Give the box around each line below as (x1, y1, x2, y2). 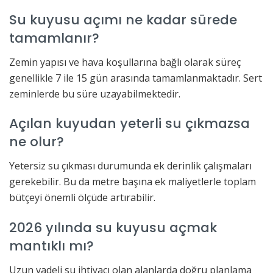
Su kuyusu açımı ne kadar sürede (9, 10, 237, 29)
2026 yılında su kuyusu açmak (9, 218, 217, 237)
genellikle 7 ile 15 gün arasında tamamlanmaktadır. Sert (9, 71, 262, 85)
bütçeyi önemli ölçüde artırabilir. (9, 191, 155, 205)
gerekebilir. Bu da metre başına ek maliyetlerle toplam (9, 175, 256, 189)
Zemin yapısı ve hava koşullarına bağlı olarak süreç (9, 55, 241, 69)
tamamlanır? (9, 28, 99, 48)
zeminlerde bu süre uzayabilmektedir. (9, 87, 180, 101)
